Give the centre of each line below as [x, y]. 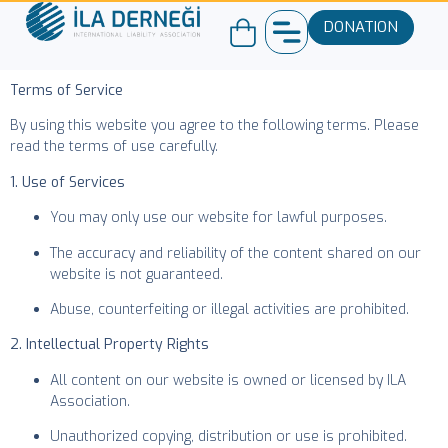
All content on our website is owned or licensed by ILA [228, 380]
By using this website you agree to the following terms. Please [214, 126]
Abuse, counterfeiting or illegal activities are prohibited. [229, 309]
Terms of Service [66, 90]
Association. [90, 401]
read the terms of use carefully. [114, 147]
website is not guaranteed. [136, 274]
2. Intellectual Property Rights [109, 345]
